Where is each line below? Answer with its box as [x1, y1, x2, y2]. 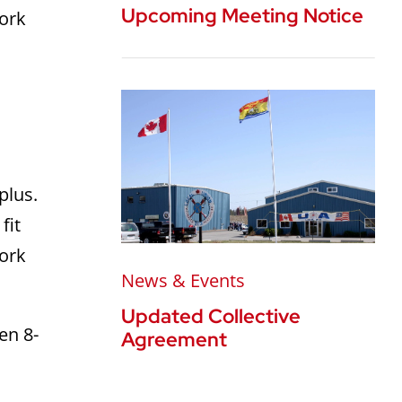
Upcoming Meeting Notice [121, 2, 364, 29]
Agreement [121, 327, 228, 354]
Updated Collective [121, 303, 301, 330]
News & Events [121, 268, 246, 293]
